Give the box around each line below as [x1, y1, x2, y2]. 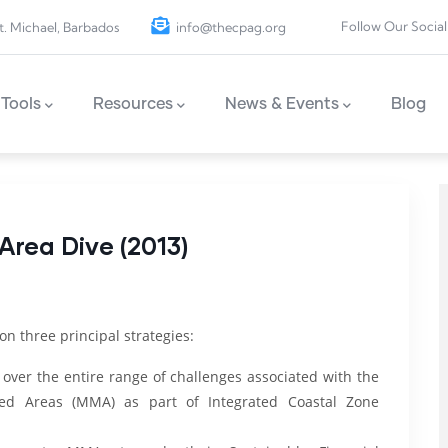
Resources [93, 96, 173, 112]
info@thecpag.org [176, 18, 286, 35]
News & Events [225, 96, 339, 112]
